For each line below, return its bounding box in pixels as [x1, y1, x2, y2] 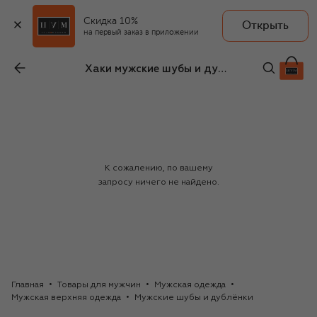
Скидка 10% [83, 14, 139, 26]
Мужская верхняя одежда [11, 294, 121, 303]
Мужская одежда [154, 281, 226, 290]
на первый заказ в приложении [83, 28, 200, 38]
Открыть [241, 19, 289, 33]
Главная [11, 281, 44, 290]
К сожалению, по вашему [104, 164, 213, 173]
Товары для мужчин [57, 281, 141, 290]
